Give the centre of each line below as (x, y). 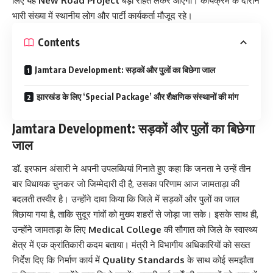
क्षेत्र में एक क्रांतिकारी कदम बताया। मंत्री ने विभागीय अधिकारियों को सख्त (131, 245)
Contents (59, 42)
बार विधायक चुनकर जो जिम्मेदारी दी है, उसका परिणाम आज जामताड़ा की (126, 184)
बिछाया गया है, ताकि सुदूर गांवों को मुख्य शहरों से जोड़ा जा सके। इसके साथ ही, (135, 214)
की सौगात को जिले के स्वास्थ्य (209, 230)
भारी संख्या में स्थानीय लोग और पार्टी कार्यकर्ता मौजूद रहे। (102, 15)
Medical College (125, 230)
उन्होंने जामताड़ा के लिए (50, 230)
